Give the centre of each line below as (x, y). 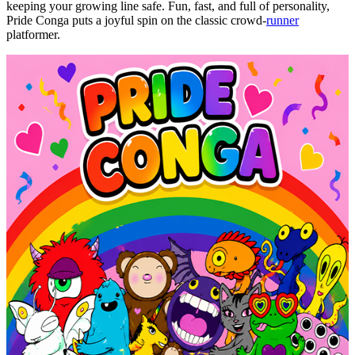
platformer (32, 34)
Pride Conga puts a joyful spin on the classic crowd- (136, 20)
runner (282, 20)
